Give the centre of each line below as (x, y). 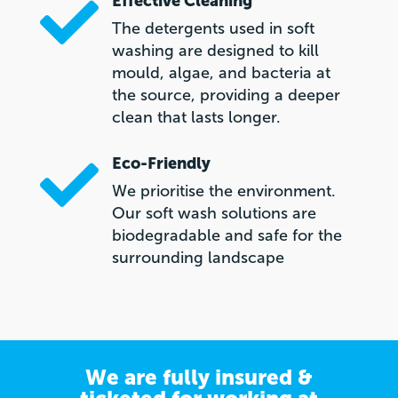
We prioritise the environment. (223, 191)
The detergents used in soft (213, 29)
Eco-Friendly (161, 164)
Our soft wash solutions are (214, 214)
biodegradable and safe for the (227, 236)
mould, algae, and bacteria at (221, 73)
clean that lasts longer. (196, 118)
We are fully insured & (199, 378)
